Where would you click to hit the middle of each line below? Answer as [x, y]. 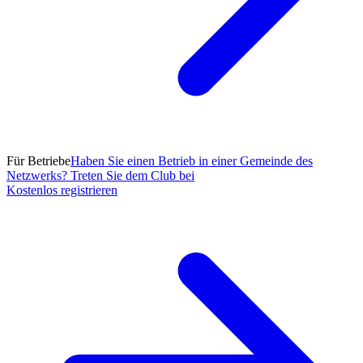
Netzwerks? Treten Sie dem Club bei [100, 176]
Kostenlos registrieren [62, 190]
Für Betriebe [38, 161]
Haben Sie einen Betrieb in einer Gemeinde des [192, 161]
